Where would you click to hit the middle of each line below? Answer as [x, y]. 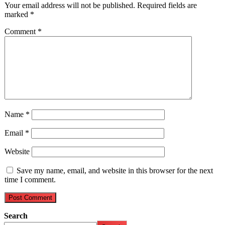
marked [17, 14]
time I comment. [30, 179]
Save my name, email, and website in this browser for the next [115, 170]
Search [16, 215]
